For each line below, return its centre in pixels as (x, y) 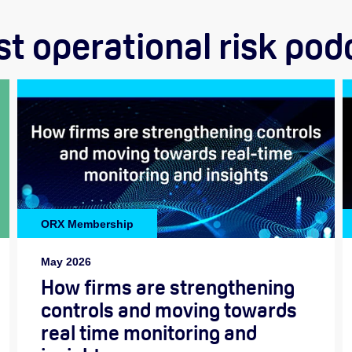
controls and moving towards (169, 310)
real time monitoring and (148, 333)
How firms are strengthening (167, 288)
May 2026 (66, 262)
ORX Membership (87, 224)
